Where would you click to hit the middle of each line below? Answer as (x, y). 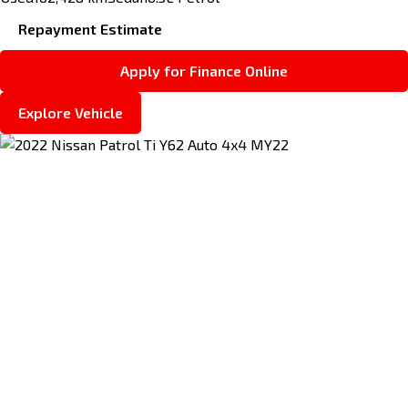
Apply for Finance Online (204, 71)
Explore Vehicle (71, 113)
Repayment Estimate (90, 29)
